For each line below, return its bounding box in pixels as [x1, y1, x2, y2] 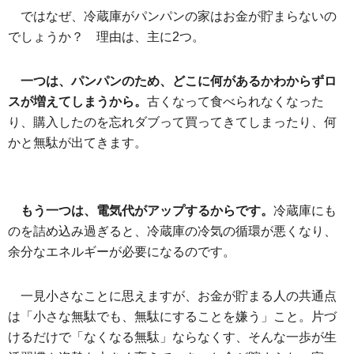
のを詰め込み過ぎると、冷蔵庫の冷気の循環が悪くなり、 [8, 224, 337, 238]
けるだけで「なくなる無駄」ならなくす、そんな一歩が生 [8, 330, 337, 344]
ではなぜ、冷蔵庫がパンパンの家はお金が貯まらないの [21, 9, 337, 23]
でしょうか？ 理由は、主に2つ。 [8, 29, 205, 43]
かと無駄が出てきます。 [8, 135, 147, 149]
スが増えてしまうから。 [8, 94, 147, 108]
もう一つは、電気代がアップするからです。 [21, 203, 273, 217]
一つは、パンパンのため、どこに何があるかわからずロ [21, 73, 337, 88]
